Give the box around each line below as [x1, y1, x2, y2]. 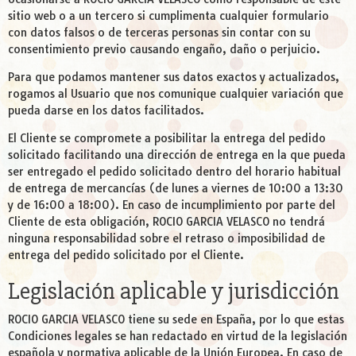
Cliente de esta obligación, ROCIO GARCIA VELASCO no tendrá [8, 215, 325, 230]
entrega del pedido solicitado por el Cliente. [8, 248, 244, 263]
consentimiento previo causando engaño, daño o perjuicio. [8, 42, 320, 57]
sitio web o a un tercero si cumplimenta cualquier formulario [8, 9, 329, 24]
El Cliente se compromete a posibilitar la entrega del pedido [8, 131, 326, 146]
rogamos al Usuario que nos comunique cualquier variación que [8, 87, 343, 102]
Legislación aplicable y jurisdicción [8, 277, 339, 307]
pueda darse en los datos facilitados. [8, 103, 204, 118]
